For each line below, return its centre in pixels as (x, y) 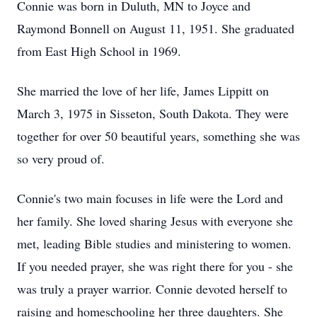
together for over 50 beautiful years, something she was (158, 136)
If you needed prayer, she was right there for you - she (155, 266)
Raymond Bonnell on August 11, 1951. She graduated (156, 28)
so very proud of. (61, 158)
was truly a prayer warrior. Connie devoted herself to (152, 289)
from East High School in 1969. (99, 51)
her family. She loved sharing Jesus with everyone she (155, 221)
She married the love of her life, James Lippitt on (143, 91)
